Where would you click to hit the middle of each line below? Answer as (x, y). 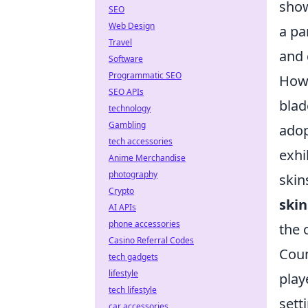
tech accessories (141, 141)
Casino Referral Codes (151, 240)
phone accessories (144, 224)
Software (126, 59)
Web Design (132, 26)
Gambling (127, 125)
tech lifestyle (133, 290)
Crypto (121, 191)
